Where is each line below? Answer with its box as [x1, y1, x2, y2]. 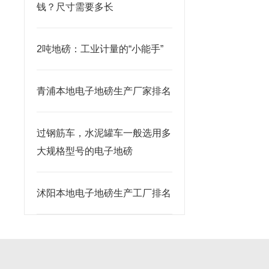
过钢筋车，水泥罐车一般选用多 [37, 128, 171, 138]
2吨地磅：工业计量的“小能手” [37, 44, 163, 54]
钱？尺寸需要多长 [37, 2, 113, 12]
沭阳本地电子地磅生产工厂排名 [37, 188, 171, 198]
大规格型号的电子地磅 [37, 146, 133, 156]
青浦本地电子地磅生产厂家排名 [37, 86, 171, 96]
